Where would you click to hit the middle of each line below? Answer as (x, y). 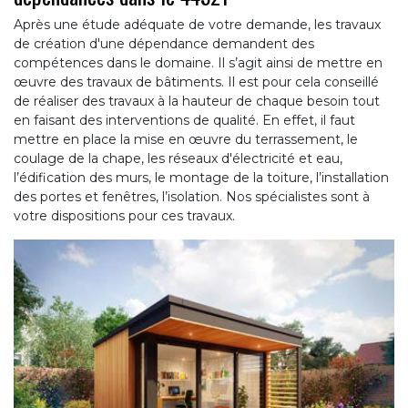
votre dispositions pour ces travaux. (124, 216)
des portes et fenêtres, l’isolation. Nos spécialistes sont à (192, 197)
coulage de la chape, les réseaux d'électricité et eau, (178, 159)
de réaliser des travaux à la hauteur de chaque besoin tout (197, 102)
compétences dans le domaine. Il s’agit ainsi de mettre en (198, 63)
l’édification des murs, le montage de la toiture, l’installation (201, 178)
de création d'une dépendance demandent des (164, 44)
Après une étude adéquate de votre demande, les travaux (197, 25)
